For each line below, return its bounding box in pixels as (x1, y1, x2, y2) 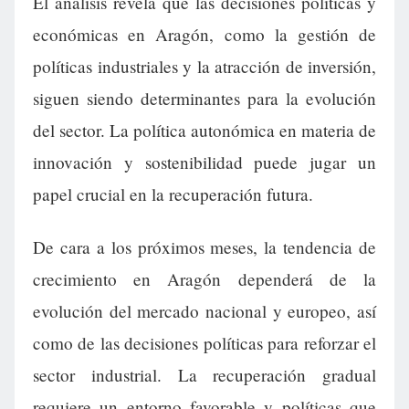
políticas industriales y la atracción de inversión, (33, 55, 376, 79)
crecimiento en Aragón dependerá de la (33, 267, 376, 290)
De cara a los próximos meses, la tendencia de (33, 235, 376, 258)
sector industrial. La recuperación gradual (33, 362, 376, 386)
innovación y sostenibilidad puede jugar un (33, 151, 376, 174)
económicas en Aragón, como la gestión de (33, 23, 376, 47)
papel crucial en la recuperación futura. (33, 183, 313, 206)
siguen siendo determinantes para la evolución (33, 87, 376, 110)
